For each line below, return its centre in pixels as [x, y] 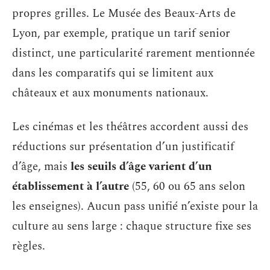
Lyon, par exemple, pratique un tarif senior [121, 34]
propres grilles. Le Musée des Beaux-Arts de [124, 14]
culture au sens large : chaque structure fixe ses [132, 226]
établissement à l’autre [71, 186]
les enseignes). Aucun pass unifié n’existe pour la [135, 206]
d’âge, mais [41, 166]
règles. [29, 246]
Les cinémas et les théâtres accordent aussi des [130, 127]
